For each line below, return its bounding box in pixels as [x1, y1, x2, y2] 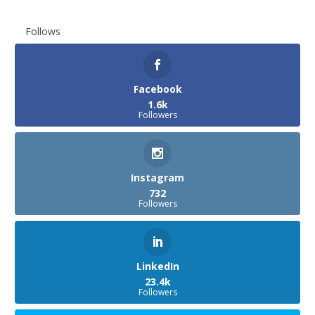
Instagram [131, 171, 184, 185]
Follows [25, 25, 60, 39]
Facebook [133, 82, 182, 96]
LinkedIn [136, 259, 179, 274]
